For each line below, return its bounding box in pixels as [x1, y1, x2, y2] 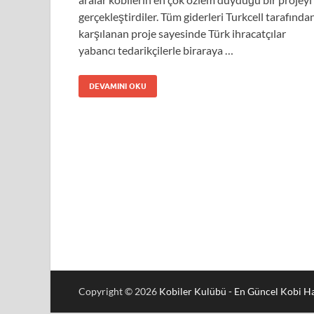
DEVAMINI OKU [89, 81, 146, 91]
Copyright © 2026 [78, 285, 159, 297]
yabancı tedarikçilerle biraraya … [78, 43, 233, 57]
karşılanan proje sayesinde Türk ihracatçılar [78, 26, 286, 40]
